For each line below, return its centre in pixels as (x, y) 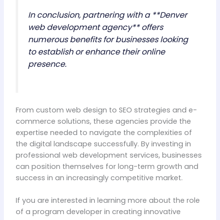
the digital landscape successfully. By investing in (103, 144)
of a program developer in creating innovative (98, 212)
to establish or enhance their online (96, 52)
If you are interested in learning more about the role (108, 201)
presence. (47, 64)
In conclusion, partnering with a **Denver (107, 15)
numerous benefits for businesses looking (108, 40)
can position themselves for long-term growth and (107, 167)
